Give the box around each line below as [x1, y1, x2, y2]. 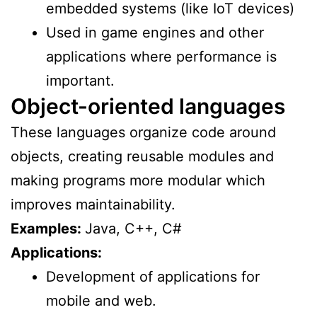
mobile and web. [46, 292, 156, 309]
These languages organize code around [11, 123, 276, 141]
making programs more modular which [11, 171, 265, 189]
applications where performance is [46, 47, 277, 65]
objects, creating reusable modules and [11, 147, 274, 165]
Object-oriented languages [11, 93, 285, 119]
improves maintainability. [11, 195, 175, 213]
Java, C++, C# [85, 219, 182, 237]
